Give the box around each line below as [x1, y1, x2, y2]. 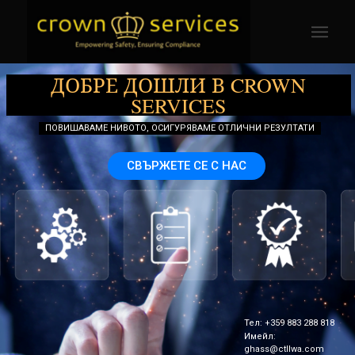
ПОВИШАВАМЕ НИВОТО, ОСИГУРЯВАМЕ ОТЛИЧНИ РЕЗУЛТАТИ [44, 123, 315, 133]
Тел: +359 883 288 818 [244, 318, 334, 328]
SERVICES [131, 92, 227, 119]
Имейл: [244, 331, 276, 342]
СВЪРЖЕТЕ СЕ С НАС [127, 158, 246, 173]
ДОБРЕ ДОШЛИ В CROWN [51, 71, 307, 98]
